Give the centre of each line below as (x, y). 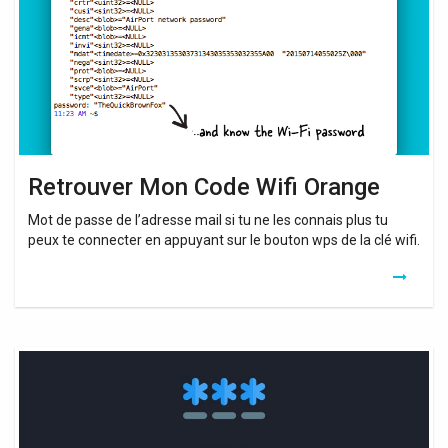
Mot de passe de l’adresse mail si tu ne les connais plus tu (208, 220)
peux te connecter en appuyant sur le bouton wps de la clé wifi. (224, 240)
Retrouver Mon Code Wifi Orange (204, 187)
